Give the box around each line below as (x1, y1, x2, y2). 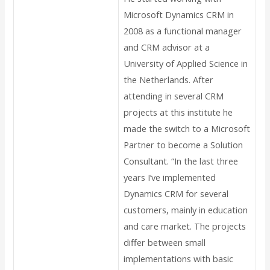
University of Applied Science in (124, 57, 248, 70)
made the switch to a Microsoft (124, 122, 251, 135)
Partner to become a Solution (124, 139, 243, 151)
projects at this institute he (124, 106, 233, 119)
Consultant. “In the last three (124, 155, 239, 168)
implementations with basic (124, 253, 234, 265)
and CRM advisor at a (124, 41, 210, 54)
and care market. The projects (124, 220, 246, 233)
